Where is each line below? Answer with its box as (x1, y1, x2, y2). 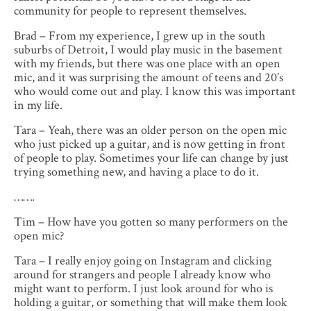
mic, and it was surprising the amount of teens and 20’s (14, 69, 283, 86)
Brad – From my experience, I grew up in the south (14, 28, 265, 44)
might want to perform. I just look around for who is (14, 280, 273, 297)
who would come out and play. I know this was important (14, 83, 296, 100)
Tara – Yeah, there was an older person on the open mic (14, 122, 287, 139)
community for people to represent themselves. (14, 3, 249, 19)
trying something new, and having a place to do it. (14, 164, 262, 180)
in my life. (14, 97, 62, 114)
